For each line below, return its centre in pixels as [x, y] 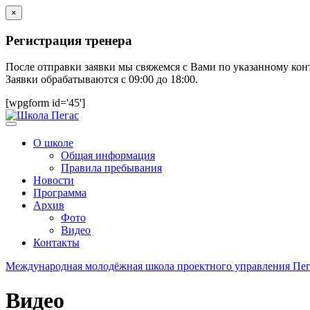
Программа [60, 193]
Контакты [56, 243]
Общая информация [108, 156]
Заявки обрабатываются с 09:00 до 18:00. [102, 80]
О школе [53, 143]
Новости [54, 181]
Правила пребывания [111, 168]
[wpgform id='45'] [45, 103]
